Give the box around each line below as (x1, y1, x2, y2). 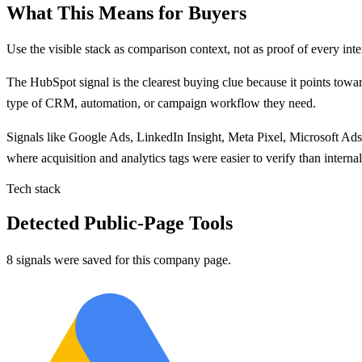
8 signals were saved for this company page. (6, 253, 231, 267)
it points (290, 75, 330, 90)
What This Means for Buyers (6, 2, 246, 23)
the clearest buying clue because (124, 75, 287, 90)
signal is (76, 75, 120, 90)
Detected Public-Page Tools (6, 213, 233, 234)
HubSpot (30, 75, 76, 90)
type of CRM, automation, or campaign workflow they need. (6, 96, 316, 111)
